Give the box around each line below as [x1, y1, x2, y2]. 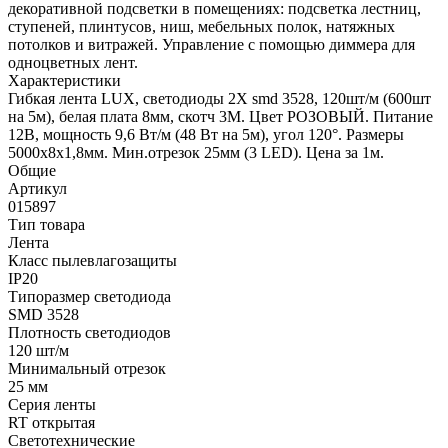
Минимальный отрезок [8, 360, 166, 378]
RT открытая [8, 414, 95, 432]
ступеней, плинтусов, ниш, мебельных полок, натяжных [8, 18, 395, 36]
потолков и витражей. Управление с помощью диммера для [8, 36, 415, 54]
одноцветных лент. [8, 54, 138, 72]
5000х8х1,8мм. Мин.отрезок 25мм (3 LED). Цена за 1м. [8, 144, 384, 162]
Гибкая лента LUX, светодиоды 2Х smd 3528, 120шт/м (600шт [8, 90, 431, 108]
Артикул [8, 180, 67, 198]
